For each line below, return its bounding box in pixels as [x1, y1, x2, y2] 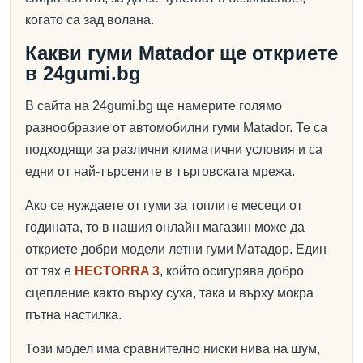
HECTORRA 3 [75, 264, 160, 278]
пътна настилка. [25, 308, 122, 322]
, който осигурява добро [160, 264, 304, 278]
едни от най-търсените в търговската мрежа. [25, 164, 295, 178]
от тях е [25, 264, 75, 278]
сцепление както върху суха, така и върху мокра [25, 286, 314, 300]
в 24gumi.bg [25, 62, 141, 84]
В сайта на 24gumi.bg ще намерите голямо [25, 99, 282, 113]
